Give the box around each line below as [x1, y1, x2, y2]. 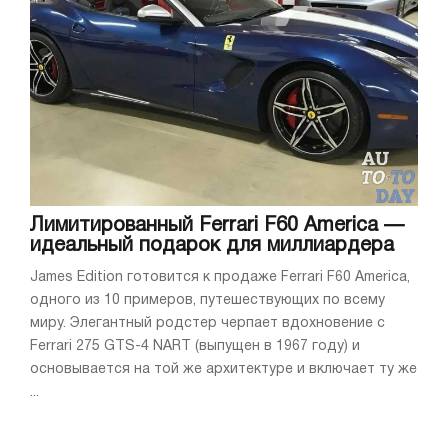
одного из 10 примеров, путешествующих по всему [30, 294, 385, 308]
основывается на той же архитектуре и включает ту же [30, 363, 417, 377]
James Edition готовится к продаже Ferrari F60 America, [30, 271, 410, 285]
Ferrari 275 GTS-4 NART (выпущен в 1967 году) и [30, 340, 360, 354]
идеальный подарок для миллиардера [30, 237, 394, 256]
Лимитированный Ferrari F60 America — [30, 217, 404, 236]
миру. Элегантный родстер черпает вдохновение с [30, 317, 385, 331]
